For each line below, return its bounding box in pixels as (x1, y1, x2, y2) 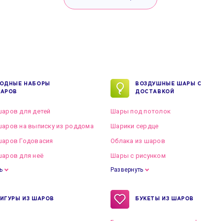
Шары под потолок (110, 108, 171, 115)
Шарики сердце (110, 122, 159, 130)
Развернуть (110, 166, 144, 173)
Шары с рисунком (110, 152, 166, 159)
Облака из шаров (110, 137, 165, 145)
